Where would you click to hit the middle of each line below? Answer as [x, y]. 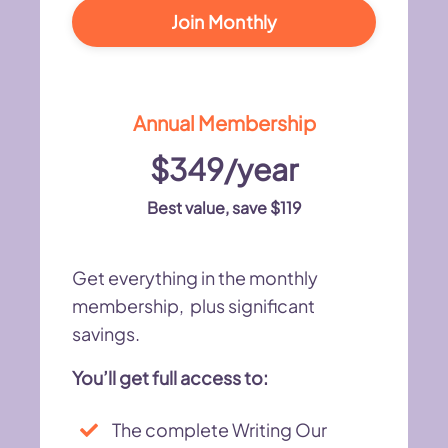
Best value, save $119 [224, 207]
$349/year [224, 168]
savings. [106, 333]
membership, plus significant [193, 305]
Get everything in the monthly [195, 277]
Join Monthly [224, 22]
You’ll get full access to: [170, 377]
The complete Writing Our [219, 429]
